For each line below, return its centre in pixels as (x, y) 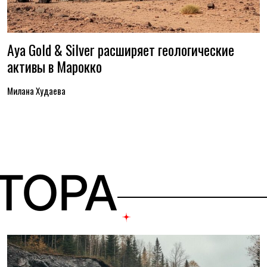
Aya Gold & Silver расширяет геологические (120, 50)
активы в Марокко (54, 66)
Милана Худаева (36, 91)
